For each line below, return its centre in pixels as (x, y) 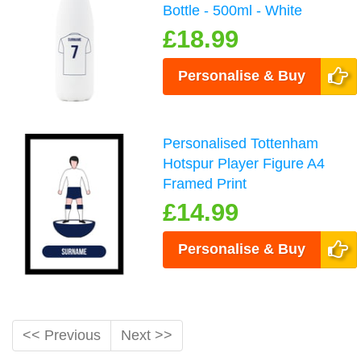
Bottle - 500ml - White (233, 11)
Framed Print (205, 184)
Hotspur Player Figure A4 (244, 164)
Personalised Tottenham (241, 144)
